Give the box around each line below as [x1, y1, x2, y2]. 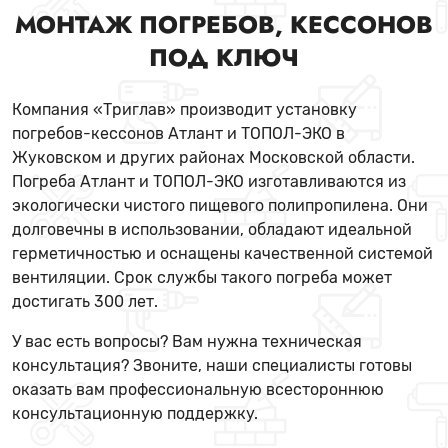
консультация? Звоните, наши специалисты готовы [12, 356, 412, 375]
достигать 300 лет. [12, 292, 158, 311]
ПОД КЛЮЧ [149, 40, 299, 75]
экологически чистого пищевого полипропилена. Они [12, 196, 428, 215]
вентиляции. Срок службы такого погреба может [12, 268, 392, 287]
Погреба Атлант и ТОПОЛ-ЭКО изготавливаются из [12, 172, 406, 191]
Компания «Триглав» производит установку [12, 100, 357, 119]
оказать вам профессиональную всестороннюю [12, 380, 384, 399]
